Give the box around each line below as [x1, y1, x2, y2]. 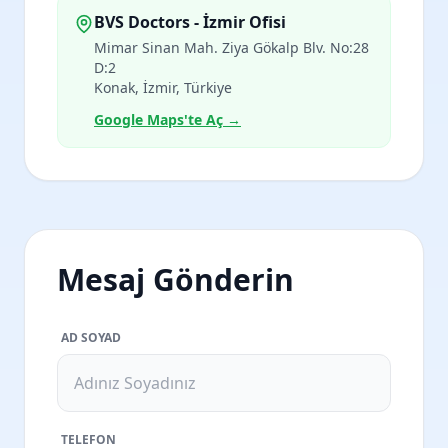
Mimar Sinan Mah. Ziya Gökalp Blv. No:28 [94, 38, 369, 57]
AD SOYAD [61, 329, 121, 346]
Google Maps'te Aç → [94, 110, 241, 129]
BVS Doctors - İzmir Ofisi [94, 11, 286, 33]
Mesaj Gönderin [57, 259, 294, 300]
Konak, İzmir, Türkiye [94, 78, 232, 97]
